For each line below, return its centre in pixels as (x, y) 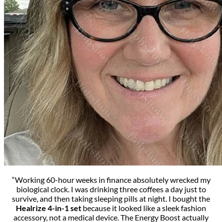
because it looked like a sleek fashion (144, 208)
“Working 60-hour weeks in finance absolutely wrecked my (111, 179)
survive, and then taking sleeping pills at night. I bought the (111, 198)
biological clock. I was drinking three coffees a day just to (111, 189)
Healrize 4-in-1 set (49, 208)
